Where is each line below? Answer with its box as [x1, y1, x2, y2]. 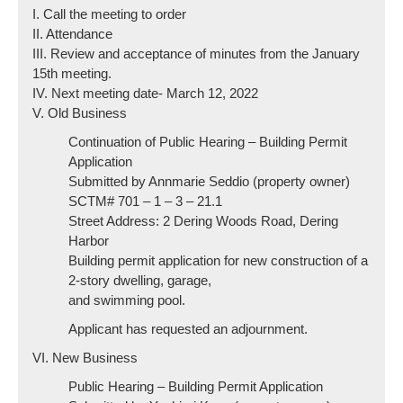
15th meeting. [32, 66, 112, 81]
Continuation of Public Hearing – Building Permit [68, 134, 348, 149]
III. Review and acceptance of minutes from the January [32, 46, 361, 61]
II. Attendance [32, 26, 113, 41]
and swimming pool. [68, 292, 186, 308]
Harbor [68, 233, 110, 248]
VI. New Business [32, 350, 139, 365]
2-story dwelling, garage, [68, 273, 212, 288]
